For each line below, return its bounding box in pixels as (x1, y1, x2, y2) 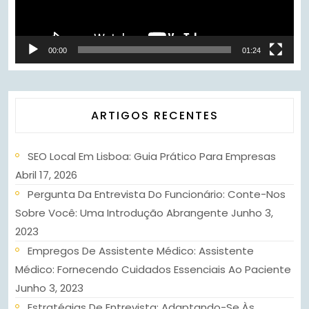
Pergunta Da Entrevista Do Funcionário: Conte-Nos (28, 187, 286, 202)
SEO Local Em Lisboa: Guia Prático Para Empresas (28, 149, 276, 164)
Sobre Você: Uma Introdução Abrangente (15, 206, 228, 221)
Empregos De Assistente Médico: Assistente (28, 243, 254, 259)
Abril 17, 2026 (15, 168, 77, 183)
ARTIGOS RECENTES (90, 108, 219, 124)
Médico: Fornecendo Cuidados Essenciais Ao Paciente (15, 262, 291, 277)
